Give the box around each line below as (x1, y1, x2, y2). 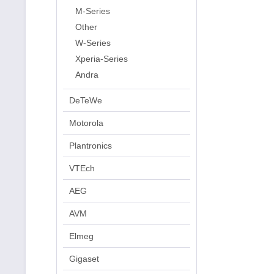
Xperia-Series (75, 54, 128, 64)
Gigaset (69, 254, 99, 264)
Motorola (69, 118, 103, 128)
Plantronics (69, 141, 112, 150)
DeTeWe (69, 95, 102, 105)
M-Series (75, 6, 110, 16)
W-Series (75, 38, 111, 48)
